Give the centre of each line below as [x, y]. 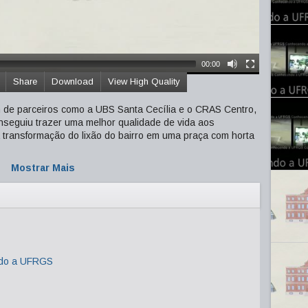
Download [73, 81]
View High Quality [144, 81]
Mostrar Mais [43, 168]
